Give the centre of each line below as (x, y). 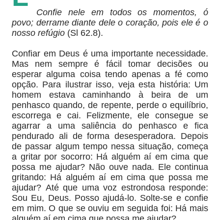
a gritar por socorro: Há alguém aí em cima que (110, 157)
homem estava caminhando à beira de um (110, 95)
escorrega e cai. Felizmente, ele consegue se (110, 115)
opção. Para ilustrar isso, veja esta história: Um (110, 84)
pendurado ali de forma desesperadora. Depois (110, 136)
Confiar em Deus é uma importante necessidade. (110, 54)
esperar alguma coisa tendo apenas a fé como (110, 74)
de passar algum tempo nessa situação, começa (110, 146)
